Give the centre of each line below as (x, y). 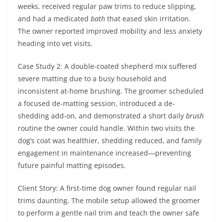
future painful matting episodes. (72, 165)
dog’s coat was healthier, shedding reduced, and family (110, 140)
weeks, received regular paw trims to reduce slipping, (107, 6)
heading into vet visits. (55, 43)
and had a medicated (54, 19)
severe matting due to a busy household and (92, 79)
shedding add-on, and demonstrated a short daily (102, 116)
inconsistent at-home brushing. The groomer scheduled (111, 91)
